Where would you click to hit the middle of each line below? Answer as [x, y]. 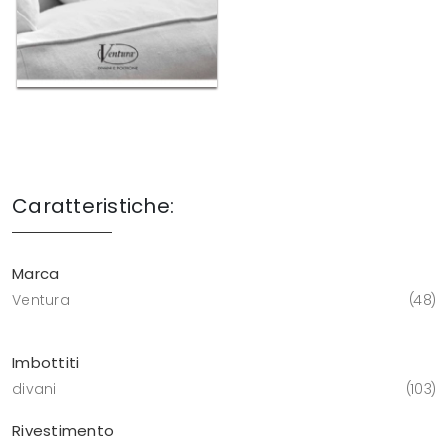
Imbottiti [46, 363]
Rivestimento [63, 431]
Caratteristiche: [93, 206]
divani [34, 389]
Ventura [41, 300]
